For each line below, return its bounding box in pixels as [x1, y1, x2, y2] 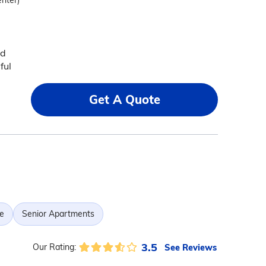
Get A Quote [88, 92, 160, 107]
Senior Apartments [21, 208, 94, 219]
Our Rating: [32, 242, 76, 252]
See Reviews [164, 241, 217, 253]
